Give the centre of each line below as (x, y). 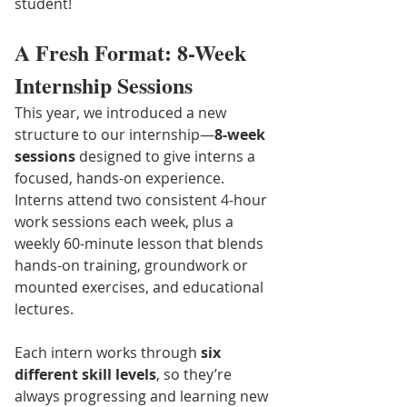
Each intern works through (108, 353)
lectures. (44, 309)
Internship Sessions (104, 85)
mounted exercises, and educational (141, 288)
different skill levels (85, 375)
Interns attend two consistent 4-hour (143, 200)
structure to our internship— (114, 135)
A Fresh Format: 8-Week (133, 53)
